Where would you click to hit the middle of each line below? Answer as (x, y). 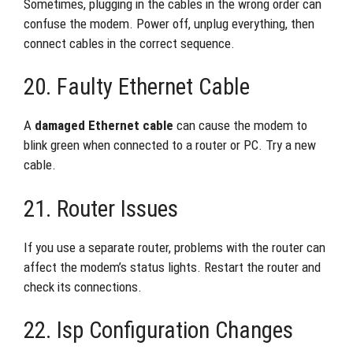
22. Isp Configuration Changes (158, 330)
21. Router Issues (101, 208)
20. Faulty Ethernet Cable (137, 87)
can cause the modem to (240, 125)
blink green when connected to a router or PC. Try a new (170, 145)
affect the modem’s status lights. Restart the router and (172, 267)
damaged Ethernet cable (104, 125)
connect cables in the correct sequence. (129, 43)
